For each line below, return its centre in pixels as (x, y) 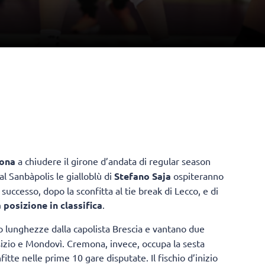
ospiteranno (197, 176)
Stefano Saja (143, 176)
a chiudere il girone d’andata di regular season (113, 161)
